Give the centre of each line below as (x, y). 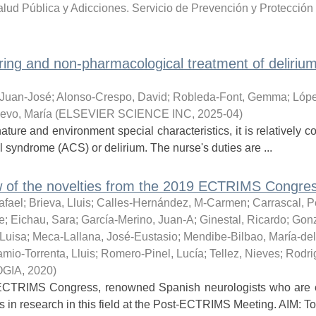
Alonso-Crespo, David (111, 97)
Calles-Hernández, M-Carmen (171, 203)
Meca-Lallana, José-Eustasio (105, 237)
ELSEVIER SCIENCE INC (125, 114)
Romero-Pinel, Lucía (152, 254)
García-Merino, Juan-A (137, 220)
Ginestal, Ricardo (243, 220)
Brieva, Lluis (60, 203)
